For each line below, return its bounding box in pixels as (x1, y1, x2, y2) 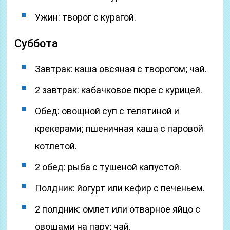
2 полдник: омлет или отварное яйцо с (35, 204, 201, 215)
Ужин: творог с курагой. (35, 12, 137, 23)
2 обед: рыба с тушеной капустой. (35, 162, 182, 172)
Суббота (14, 37, 59, 50)
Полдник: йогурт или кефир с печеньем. (35, 183, 205, 194)
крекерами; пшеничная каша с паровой (35, 123, 204, 134)
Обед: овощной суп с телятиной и (35, 106, 180, 117)
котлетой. (35, 141, 78, 151)
